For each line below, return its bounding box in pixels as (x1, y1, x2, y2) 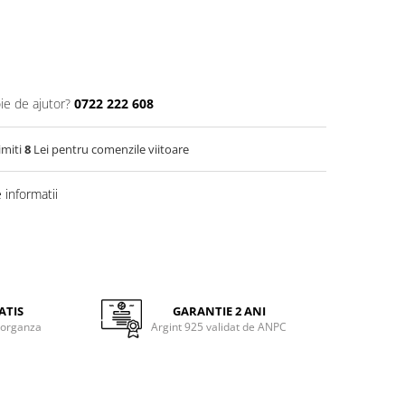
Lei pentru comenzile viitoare (31, 141, 189, 157)
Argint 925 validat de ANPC (151, 319, 287, 334)
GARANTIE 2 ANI (172, 303, 266, 319)
